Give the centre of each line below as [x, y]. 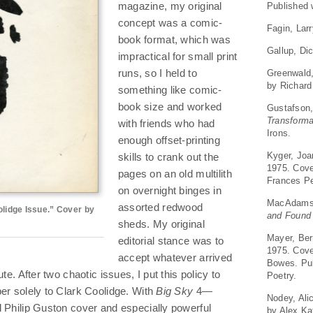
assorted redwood [160, 208]
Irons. [279, 133]
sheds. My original [161, 224]
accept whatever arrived [175, 258]
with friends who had [166, 124]
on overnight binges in [169, 191]
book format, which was [174, 40]
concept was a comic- [170, 23]
